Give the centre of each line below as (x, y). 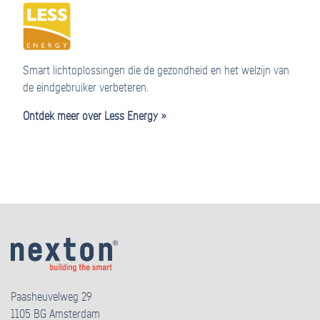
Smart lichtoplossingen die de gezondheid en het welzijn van (156, 70)
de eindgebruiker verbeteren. (86, 87)
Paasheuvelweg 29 (51, 297)
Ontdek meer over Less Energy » (94, 116)
